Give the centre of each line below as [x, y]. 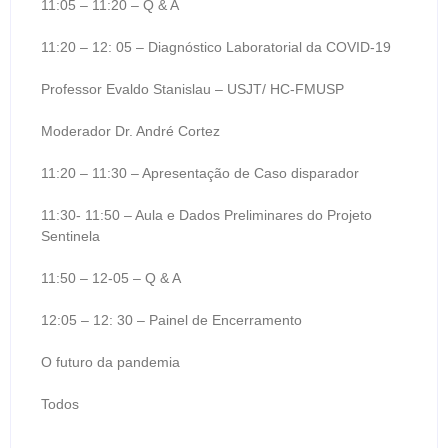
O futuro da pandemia [110, 362]
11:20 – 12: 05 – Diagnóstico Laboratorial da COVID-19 [216, 47]
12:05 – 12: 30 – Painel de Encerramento [171, 320]
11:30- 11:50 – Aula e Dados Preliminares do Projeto [206, 215]
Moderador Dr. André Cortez [132, 131]
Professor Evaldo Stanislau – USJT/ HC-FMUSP [192, 89]
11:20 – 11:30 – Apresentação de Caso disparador [200, 173]
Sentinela [70, 236]
